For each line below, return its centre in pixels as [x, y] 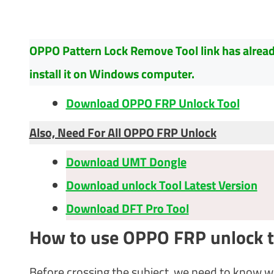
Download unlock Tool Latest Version [161, 185]
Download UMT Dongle [126, 161]
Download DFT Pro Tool [127, 208]
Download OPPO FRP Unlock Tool [153, 103]
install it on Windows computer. [112, 73]
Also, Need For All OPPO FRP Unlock [123, 132]
